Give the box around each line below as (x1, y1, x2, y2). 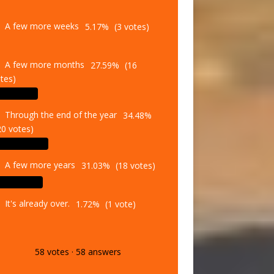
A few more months (4, 45, 84, 57)
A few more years (4, 146, 75, 158)
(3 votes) (111, 7, 149, 19)
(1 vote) (102, 184, 136, 196)
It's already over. (4, 184, 70, 196)
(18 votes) (113, 146, 155, 158)
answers (86, 232, 122, 245)
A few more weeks (4, 7, 79, 19)
